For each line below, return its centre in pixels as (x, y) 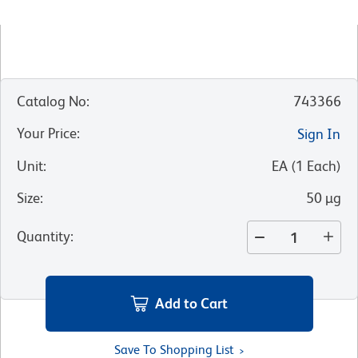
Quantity (44, 237)
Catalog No (52, 101)
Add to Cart (191, 303)
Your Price (47, 133)
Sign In (319, 134)
